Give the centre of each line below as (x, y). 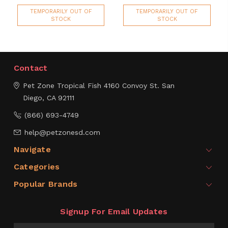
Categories (37, 167)
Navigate (32, 150)
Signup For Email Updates (114, 212)
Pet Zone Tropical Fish (62, 86)
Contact (31, 68)
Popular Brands (46, 184)
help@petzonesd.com (62, 133)
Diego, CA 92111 (48, 98)
